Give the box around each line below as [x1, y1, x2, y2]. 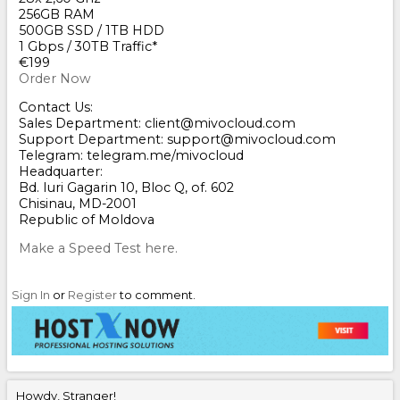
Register [68, 287, 117, 303]
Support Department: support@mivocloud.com [19, 131, 336, 148]
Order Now [19, 71, 91, 87]
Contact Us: [19, 99, 93, 116]
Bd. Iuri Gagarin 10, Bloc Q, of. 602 [19, 179, 234, 196]
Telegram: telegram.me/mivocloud [19, 147, 244, 164]
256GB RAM [19, 6, 95, 23]
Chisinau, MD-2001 [19, 196, 137, 212]
